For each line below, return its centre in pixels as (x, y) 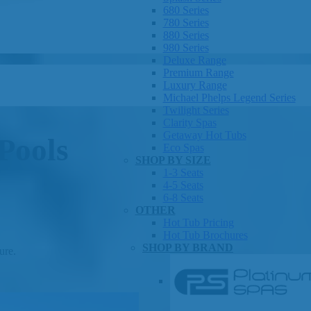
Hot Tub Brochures (205, 235)
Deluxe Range (194, 60)
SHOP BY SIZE (173, 160)
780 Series (186, 23)
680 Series (186, 10)
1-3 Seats (183, 173)
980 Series (186, 48)
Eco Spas (183, 148)
